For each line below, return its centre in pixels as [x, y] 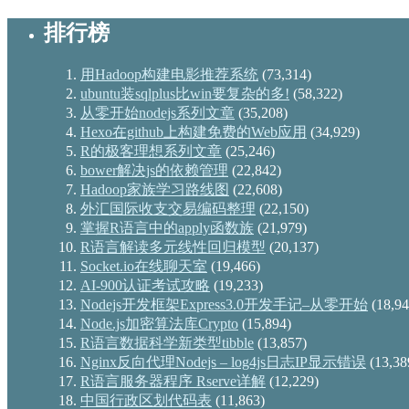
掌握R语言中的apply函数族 [167, 227]
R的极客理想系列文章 [151, 151]
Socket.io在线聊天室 [144, 266]
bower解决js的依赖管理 [154, 170]
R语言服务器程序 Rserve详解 [173, 381]
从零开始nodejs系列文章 [157, 112]
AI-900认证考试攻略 [145, 285]
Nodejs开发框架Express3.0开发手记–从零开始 [224, 304]
